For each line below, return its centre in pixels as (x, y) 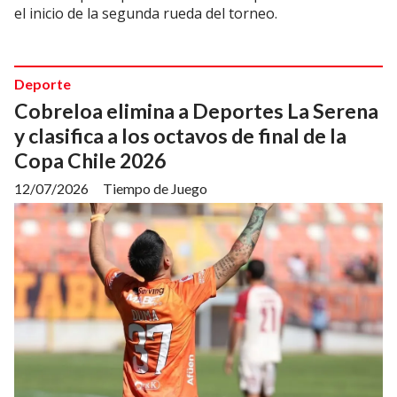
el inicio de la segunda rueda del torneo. (146, 14)
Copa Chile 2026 (90, 160)
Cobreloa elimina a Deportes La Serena (196, 110)
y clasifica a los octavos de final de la (180, 135)
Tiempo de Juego (155, 188)
